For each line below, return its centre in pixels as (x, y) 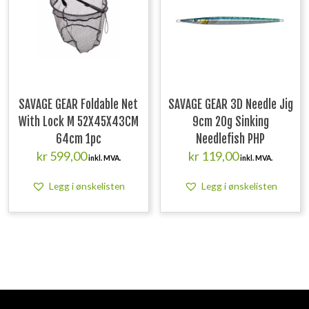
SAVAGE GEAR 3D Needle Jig (230, 105)
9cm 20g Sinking (230, 122)
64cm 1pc (78, 139)
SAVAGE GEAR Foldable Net (79, 105)
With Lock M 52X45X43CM (78, 122)
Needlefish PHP (231, 139)
